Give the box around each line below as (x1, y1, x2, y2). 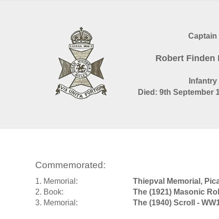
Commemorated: (35, 159, 106, 170)
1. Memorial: (35, 177, 78, 186)
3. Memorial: (35, 198, 78, 207)
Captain (188, 32, 217, 41)
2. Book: (35, 188, 64, 197)
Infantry (188, 77, 217, 86)
